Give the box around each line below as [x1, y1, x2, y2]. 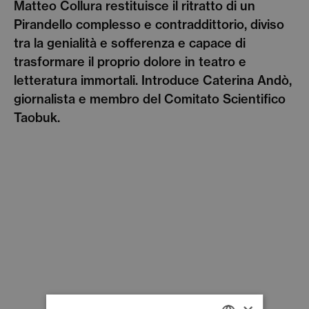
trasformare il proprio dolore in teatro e [14, 53, 246, 70]
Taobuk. [14, 109, 60, 126]
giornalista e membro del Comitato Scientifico [14, 90, 286, 107]
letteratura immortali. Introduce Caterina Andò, [14, 72, 292, 88]
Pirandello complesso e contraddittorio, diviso [14, 16, 284, 32]
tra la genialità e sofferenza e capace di [14, 34, 246, 51]
